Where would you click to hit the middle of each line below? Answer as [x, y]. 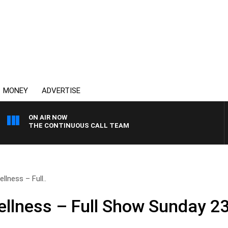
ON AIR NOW [48, 117]
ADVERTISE [61, 91]
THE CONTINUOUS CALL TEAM [79, 125]
